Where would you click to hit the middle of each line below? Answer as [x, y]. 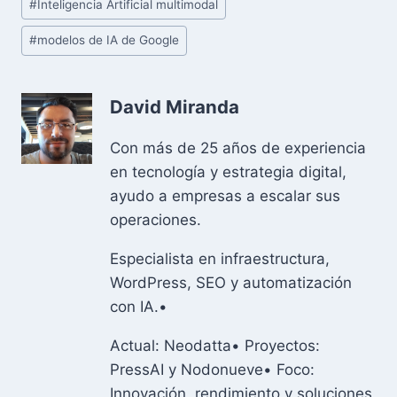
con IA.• [139, 307]
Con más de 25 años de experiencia [238, 148]
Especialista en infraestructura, [220, 259]
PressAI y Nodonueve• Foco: [212, 370]
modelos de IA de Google [109, 40]
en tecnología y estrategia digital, [228, 172]
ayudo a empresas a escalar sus [225, 196]
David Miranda [175, 107]
